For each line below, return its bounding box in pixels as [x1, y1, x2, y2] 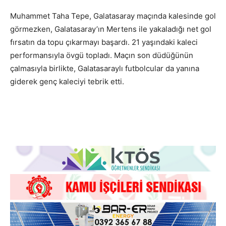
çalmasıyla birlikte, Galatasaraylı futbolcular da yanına [10, 64, 199, 74]
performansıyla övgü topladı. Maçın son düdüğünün [10, 50, 193, 61]
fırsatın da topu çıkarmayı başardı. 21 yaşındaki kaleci [10, 37, 198, 47]
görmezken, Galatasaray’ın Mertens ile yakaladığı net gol [10, 24, 211, 34]
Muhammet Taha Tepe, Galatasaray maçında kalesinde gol [10, 11, 216, 21]
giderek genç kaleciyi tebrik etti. [10, 77, 124, 87]
